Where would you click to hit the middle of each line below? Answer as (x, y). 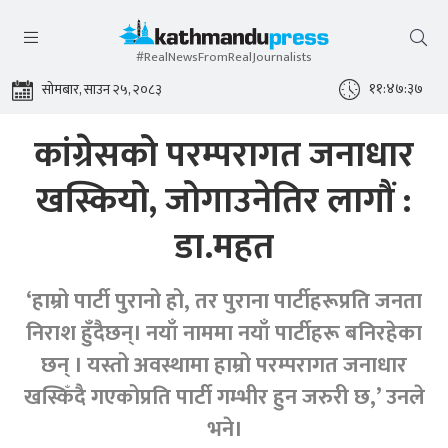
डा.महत (224, 247)
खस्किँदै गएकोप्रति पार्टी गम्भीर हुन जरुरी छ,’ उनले (224, 397)
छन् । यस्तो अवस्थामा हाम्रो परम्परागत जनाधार (224, 365)
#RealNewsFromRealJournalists (224, 57)
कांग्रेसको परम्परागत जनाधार (224, 155)
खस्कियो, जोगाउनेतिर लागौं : (224, 201)
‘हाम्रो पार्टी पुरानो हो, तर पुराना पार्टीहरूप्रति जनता (224, 301)
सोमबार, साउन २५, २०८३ (102, 89)
